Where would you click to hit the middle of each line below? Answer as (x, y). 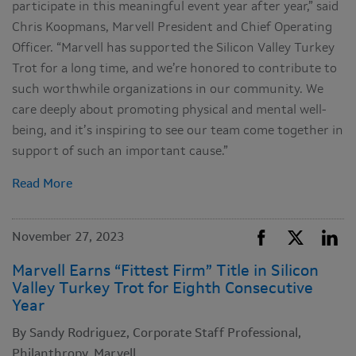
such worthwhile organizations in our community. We (168, 90)
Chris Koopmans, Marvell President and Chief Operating (172, 28)
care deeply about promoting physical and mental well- (169, 111)
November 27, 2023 (68, 238)
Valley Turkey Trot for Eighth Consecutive (163, 290)
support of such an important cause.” (120, 152)
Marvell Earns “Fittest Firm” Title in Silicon (165, 272)
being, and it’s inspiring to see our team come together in (178, 132)
